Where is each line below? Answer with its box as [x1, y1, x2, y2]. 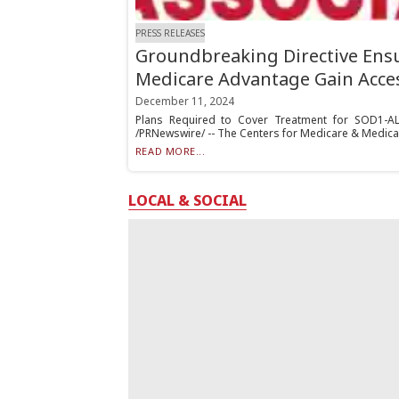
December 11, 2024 [134, 94, 234, 110]
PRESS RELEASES [134, 26, 205, 39]
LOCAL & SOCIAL [128, 190, 248, 210]
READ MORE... [134, 144, 206, 159]
